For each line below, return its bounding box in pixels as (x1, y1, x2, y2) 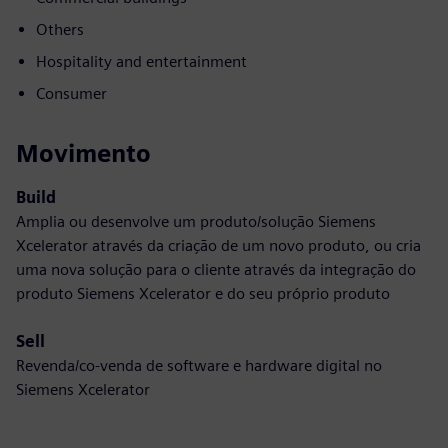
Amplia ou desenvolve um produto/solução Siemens (16, 212, 376, 231)
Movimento (16, 139, 151, 168)
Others (36, 20, 84, 39)
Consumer (36, 84, 107, 103)
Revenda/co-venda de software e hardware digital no (16, 356, 382, 375)
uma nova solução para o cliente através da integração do (16, 260, 416, 279)
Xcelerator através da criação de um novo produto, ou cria (16, 236, 421, 255)
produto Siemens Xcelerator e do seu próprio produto (16, 284, 390, 303)
